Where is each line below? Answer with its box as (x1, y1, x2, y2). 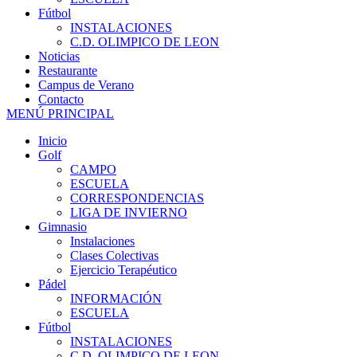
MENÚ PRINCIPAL (6, 107, 114, 120)
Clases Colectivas (70, 249, 159, 262)
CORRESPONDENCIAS (70, 191, 204, 205)
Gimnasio (38, 220, 87, 233)
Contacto (38, 92, 84, 106)
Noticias (38, 49, 80, 63)
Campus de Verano (38, 78, 134, 92)
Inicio (38, 134, 67, 147)
